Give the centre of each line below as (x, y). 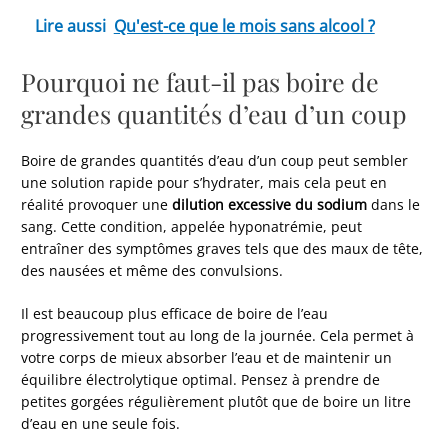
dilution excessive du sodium (270, 204)
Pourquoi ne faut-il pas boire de (200, 81)
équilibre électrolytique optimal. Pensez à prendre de (201, 380)
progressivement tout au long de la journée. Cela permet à (218, 336)
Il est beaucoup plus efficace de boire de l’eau (175, 314)
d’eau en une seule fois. (101, 424)
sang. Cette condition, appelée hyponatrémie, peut (192, 226)
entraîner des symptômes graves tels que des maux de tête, (222, 248)
